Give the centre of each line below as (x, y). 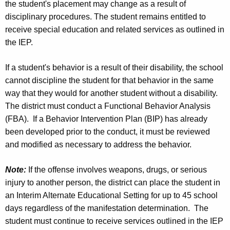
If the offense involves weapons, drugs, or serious (118, 169)
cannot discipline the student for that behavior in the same (109, 80)
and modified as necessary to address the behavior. (99, 144)
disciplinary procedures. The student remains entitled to (106, 16)
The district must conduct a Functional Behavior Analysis (108, 106)
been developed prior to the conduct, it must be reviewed (108, 131)
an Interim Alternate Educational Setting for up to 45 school (111, 195)
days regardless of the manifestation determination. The (107, 208)
